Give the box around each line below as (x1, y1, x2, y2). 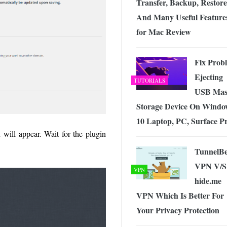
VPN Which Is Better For (136, 190, 224, 202)
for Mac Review (136, 26, 191, 38)
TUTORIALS (134, 77, 165, 85)
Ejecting (195, 71, 223, 83)
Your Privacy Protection (136, 204, 219, 216)
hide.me (195, 175, 221, 187)
